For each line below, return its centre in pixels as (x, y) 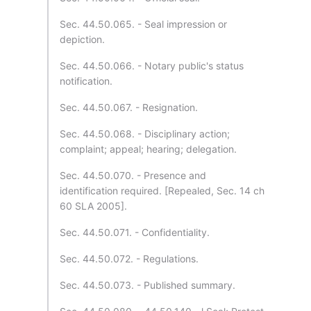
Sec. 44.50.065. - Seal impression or (143, 24)
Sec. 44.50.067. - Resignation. (129, 107)
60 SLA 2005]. (93, 206)
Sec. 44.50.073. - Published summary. (148, 285)
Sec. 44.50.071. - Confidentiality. (135, 232)
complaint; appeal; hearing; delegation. (148, 149)
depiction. (82, 39)
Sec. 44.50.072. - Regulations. (129, 259)
